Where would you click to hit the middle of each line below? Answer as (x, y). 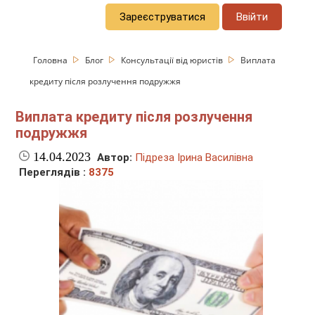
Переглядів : (54, 173)
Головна (52, 60)
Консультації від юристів (173, 60)
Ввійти (252, 17)
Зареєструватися (163, 17)
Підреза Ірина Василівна (194, 158)
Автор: (115, 158)
